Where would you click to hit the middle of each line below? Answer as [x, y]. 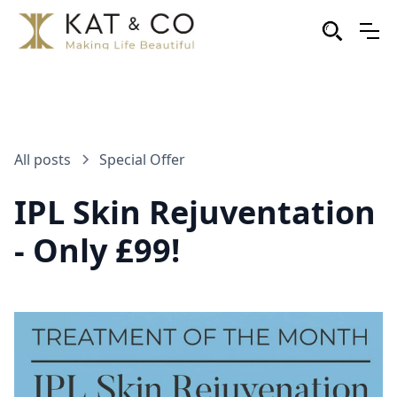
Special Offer [142, 160]
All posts [43, 160]
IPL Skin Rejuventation [195, 212]
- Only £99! [97, 250]
